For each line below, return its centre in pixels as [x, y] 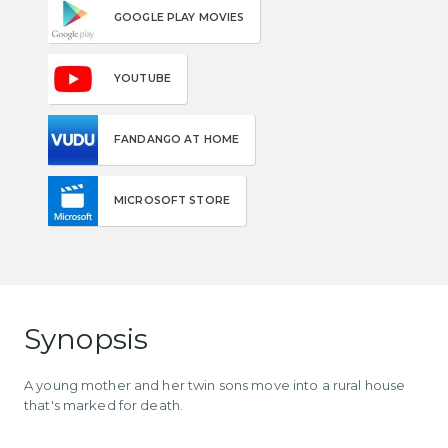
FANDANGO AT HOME [177, 139]
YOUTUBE [142, 78]
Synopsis [86, 338]
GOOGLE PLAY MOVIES [179, 17]
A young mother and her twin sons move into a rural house [215, 384]
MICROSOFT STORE [172, 200]
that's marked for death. [104, 404]
